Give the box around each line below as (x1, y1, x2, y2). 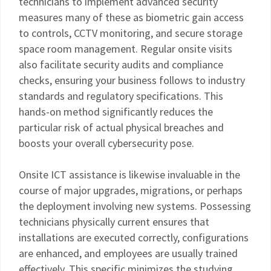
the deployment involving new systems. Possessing (19, 199, 251, 213)
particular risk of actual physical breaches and (19, 120, 224, 134)
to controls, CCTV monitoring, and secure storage (19, 26, 243, 40)
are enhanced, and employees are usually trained (19, 246, 238, 260)
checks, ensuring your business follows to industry (19, 73, 245, 87)
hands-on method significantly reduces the (19, 105, 213, 119)
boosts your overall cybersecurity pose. (19, 136, 194, 150)
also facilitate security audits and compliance (19, 57, 223, 71)
